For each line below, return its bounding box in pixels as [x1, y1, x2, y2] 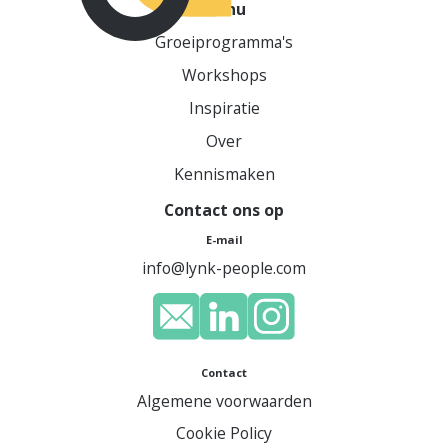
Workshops [181, 63, 267, 86]
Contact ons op [164, 199, 284, 222]
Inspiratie [188, 96, 260, 119]
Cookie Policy [176, 422, 272, 445]
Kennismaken [173, 162, 275, 185]
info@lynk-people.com [142, 257, 306, 280]
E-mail [205, 232, 243, 248]
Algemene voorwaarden [136, 389, 312, 412]
